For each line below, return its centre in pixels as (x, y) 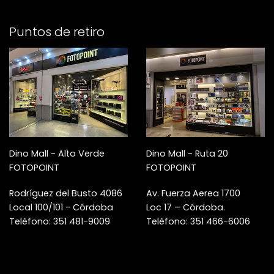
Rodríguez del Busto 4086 (66, 193)
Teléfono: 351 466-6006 (198, 221)
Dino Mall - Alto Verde (57, 153)
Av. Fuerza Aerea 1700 (193, 193)
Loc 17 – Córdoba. (186, 207)
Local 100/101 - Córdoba (61, 207)
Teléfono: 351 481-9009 (60, 221)
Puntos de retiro (57, 32)
